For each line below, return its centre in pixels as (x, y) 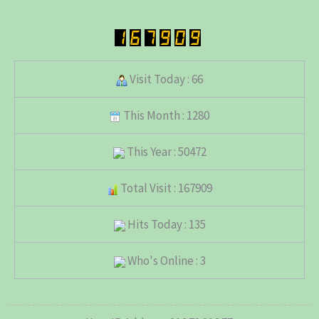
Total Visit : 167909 (165, 188)
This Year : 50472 (165, 152)
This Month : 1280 (165, 116)
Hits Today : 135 (165, 225)
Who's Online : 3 (165, 261)
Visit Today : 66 (165, 79)
